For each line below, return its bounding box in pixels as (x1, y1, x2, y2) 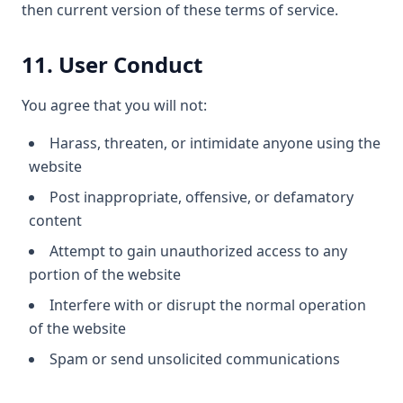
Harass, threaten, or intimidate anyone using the (49, 133, 381, 153)
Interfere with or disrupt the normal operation (49, 295, 366, 315)
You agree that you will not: (22, 95, 207, 115)
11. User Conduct (22, 49, 202, 79)
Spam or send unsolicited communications (49, 349, 340, 369)
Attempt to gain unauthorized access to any (49, 241, 347, 261)
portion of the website (29, 264, 181, 284)
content (29, 210, 82, 230)
